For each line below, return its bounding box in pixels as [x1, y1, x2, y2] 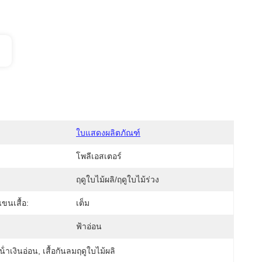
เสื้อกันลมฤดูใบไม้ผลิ [43, 246, 116, 256]
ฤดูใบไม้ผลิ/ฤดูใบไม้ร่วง [76, 175, 159, 184]
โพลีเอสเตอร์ [76, 151, 122, 161]
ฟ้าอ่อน [76, 222, 102, 231]
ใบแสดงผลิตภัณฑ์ [76, 128, 140, 137]
